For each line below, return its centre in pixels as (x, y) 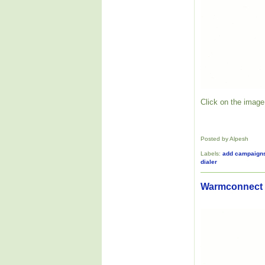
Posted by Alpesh (224, 139)
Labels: (211, 153)
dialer (209, 161)
